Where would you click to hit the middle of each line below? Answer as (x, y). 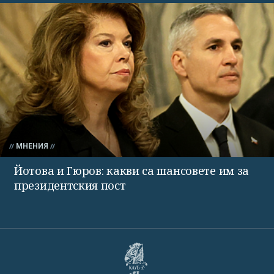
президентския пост (70, 185)
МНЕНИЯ (32, 146)
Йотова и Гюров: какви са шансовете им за (131, 170)
